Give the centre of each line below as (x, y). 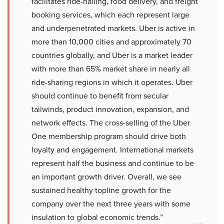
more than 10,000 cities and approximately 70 (111, 41)
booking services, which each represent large (110, 14)
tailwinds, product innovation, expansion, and (110, 109)
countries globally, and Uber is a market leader (112, 55)
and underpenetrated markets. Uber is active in (113, 28)
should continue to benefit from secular (100, 95)
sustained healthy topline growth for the (101, 190)
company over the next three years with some (111, 203)
